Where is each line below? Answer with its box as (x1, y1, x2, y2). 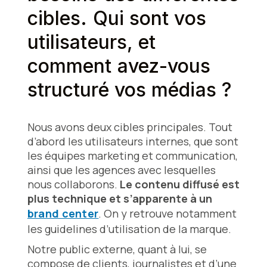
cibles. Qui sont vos (27, 7, 206, 30)
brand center (27, 206, 99, 221)
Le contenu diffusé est (119, 177, 240, 192)
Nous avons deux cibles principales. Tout (27, 120, 232, 135)
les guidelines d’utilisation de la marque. (27, 222, 231, 237)
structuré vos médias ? (27, 78, 232, 102)
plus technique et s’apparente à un (27, 191, 212, 206)
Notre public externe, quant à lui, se (27, 242, 207, 257)
